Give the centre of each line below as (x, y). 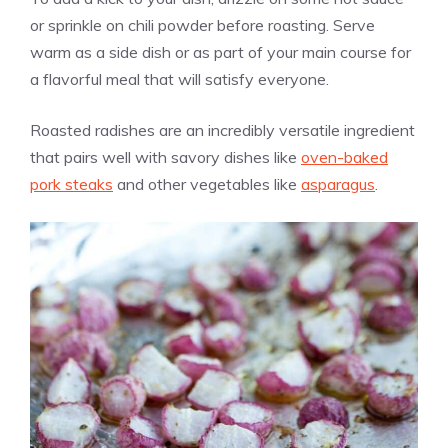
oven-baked (344, 156)
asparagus (338, 183)
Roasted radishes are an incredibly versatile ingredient (222, 129)
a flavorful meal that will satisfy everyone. (179, 78)
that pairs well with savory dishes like (165, 156)
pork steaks (71, 183)
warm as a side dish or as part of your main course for (220, 51)
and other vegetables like (207, 183)
